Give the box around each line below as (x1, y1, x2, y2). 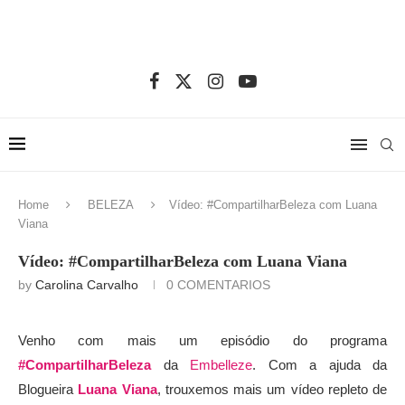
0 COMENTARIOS (166, 278, 270, 293)
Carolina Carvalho (35, 278, 138, 293)
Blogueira (18, 381, 79, 398)
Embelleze (190, 357, 252, 373)
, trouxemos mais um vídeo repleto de (156, 381, 387, 398)
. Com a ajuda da (252, 357, 387, 373)
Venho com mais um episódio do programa (18, 333, 387, 349)
